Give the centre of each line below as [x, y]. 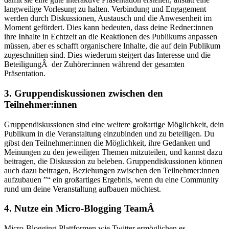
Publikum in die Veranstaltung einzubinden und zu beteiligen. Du [109, 133]
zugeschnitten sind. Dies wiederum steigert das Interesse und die [107, 55]
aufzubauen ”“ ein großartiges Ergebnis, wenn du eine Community [111, 179]
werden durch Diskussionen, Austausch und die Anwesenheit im [108, 18]
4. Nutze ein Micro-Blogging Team [76, 209]
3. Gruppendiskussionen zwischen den [84, 93]
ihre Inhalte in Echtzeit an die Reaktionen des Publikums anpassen [111, 37]
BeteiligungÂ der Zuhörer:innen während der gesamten [94, 64]
